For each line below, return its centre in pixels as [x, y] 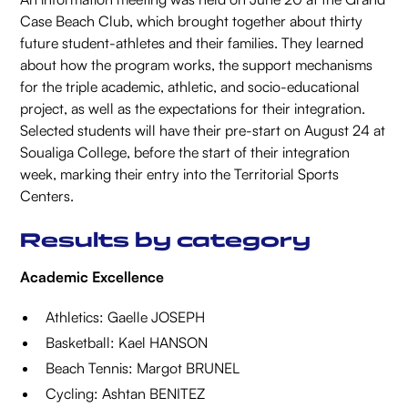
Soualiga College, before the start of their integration [185, 153]
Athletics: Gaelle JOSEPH [126, 317]
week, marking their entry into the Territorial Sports [180, 174]
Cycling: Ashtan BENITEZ [126, 394]
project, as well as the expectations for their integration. [193, 109]
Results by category [166, 240]
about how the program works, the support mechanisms [197, 65]
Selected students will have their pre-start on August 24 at [203, 131]
